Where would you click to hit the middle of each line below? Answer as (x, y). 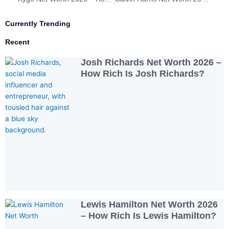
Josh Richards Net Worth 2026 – (151, 62)
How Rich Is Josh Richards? (143, 73)
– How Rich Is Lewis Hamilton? (149, 215)
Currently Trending (38, 24)
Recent (17, 42)
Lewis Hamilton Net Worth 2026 (150, 204)
